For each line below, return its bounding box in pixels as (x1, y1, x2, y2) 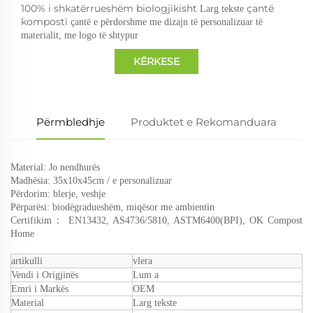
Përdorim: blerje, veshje (10, 188, 105, 199)
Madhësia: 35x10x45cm (10, 175, 107, 186)
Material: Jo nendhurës (10, 161, 100, 173)
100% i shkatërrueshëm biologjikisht (21, 1, 200, 15)
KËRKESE (133, 54, 180, 68)
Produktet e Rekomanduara (131, 115, 277, 129)
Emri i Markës (11, 283, 68, 294)
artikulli (11, 255, 43, 266)
